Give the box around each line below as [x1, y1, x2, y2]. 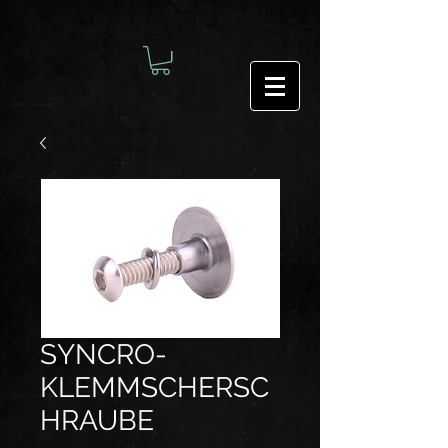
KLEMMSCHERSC [40, 371, 269, 405]
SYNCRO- [40, 338, 167, 372]
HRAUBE [40, 404, 154, 438]
